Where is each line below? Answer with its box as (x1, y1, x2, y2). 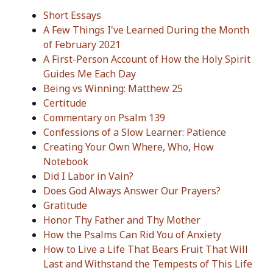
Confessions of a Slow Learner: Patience (43, 126, 226, 140)
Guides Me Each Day (43, 67, 136, 81)
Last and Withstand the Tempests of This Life (43, 257, 252, 271)
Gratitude (43, 199, 87, 213)
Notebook (43, 155, 88, 169)
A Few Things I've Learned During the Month (43, 23, 249, 37)
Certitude (43, 96, 87, 110)
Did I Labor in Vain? (43, 169, 133, 183)
